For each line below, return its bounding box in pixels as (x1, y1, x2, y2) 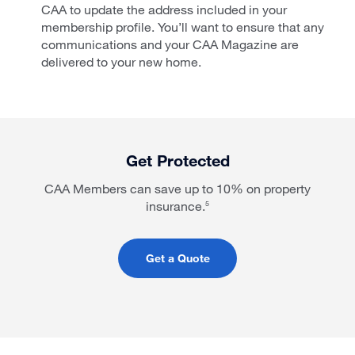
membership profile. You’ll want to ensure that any (41, 18, 324, 34)
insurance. (146, 197, 205, 213)
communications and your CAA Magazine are (41, 36, 299, 52)
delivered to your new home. (41, 53, 201, 69)
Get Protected (125, 150, 230, 170)
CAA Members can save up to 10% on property (44, 180, 311, 196)
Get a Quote (145, 250, 210, 265)
